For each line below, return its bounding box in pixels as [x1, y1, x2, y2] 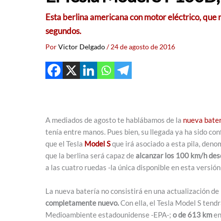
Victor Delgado [58, 42, 107, 51]
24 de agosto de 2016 [110, 42, 175, 51]
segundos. [45, 26, 81, 36]
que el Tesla [45, 139, 84, 148]
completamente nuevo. [45, 198, 119, 207]
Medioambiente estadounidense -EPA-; [45, 210, 173, 219]
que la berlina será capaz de [45, 150, 136, 160]
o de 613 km [173, 210, 212, 219]
